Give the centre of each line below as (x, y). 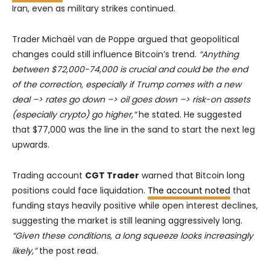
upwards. (31, 145)
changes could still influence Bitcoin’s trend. (105, 55)
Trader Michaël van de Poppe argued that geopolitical (126, 39)
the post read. (67, 251)
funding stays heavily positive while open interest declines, (135, 206)
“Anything (219, 55)
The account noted (189, 191)
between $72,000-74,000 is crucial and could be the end (130, 70)
